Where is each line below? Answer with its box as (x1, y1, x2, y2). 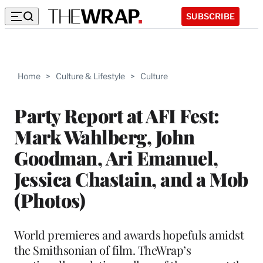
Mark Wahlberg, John (14, 123, 195, 149)
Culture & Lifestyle (56, 71, 125, 81)
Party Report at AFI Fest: (14, 102, 220, 128)
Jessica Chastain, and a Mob (14, 166, 248, 191)
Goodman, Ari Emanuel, (14, 144, 218, 170)
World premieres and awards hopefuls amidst (14, 226, 244, 242)
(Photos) (14, 187, 85, 213)
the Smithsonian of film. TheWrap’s (14, 241, 191, 258)
